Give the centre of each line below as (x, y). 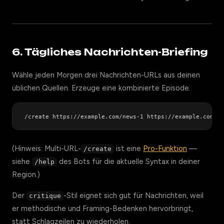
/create (98, 149)
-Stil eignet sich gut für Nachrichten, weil (134, 195)
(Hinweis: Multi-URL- (46, 148)
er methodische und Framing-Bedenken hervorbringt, (102, 208)
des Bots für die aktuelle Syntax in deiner (129, 161)
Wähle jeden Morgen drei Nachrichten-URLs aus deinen (106, 75)
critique (45, 196)
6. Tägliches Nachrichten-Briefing (110, 52)
